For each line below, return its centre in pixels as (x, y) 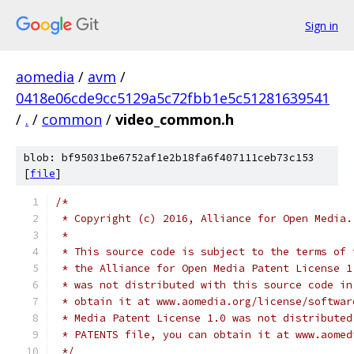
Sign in (322, 25)
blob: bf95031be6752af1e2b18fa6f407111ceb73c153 (169, 158)
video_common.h (175, 119)
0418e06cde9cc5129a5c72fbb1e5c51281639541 (173, 98)
